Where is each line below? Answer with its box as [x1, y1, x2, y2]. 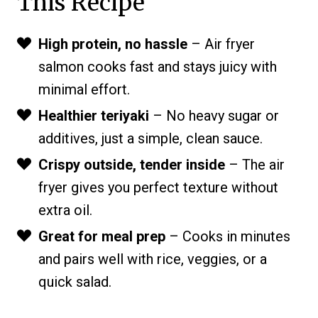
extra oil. [38, 202, 92, 219]
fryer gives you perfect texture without [38, 179, 278, 197]
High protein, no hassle [38, 35, 187, 53]
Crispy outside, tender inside [38, 156, 225, 174]
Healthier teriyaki [38, 107, 149, 125]
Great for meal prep [38, 228, 165, 246]
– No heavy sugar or [149, 107, 279, 125]
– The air [225, 156, 285, 174]
